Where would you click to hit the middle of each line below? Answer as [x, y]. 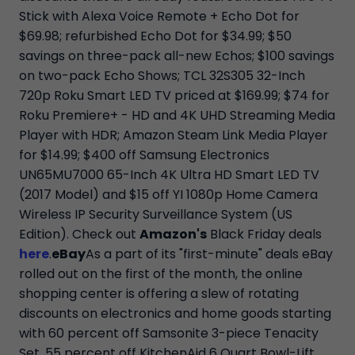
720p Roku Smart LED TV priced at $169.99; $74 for [174, 96]
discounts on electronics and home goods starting [175, 314]
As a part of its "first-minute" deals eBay [209, 254]
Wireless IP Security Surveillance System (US [156, 215]
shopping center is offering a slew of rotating [159, 294]
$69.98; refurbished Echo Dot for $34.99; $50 [155, 36]
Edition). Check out [79, 235]
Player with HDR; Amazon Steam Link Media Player [174, 136]
